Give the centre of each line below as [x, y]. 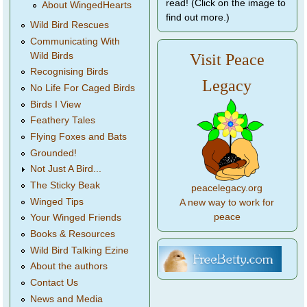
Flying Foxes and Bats [79, 136]
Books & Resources [73, 234]
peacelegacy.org [227, 188]
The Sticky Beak [65, 186]
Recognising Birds [70, 72]
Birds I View [56, 104]
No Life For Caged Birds [83, 88]
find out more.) [198, 18]
